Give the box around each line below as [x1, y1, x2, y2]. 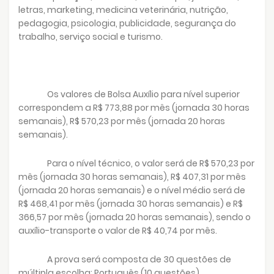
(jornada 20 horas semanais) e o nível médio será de [18, 183, 245, 196]
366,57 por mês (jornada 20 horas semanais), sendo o [18, 210, 251, 223]
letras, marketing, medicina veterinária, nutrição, [18, 3, 228, 16]
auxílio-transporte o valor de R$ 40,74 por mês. [18, 224, 217, 237]
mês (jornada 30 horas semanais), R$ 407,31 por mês [18, 170, 246, 183]
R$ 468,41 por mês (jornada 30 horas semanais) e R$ [18, 197, 243, 210]
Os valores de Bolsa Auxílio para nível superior [47, 87, 240, 100]
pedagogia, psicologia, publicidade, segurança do [18, 17, 236, 29]
